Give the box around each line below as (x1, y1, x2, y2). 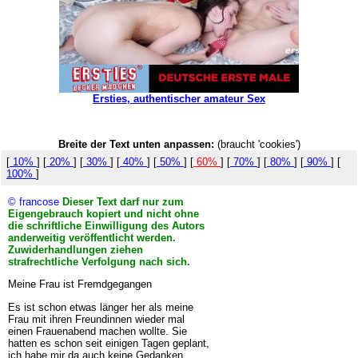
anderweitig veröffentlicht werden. (7, 231, 176, 244)
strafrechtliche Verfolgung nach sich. (7, 255, 190, 268)
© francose (7, 195, 59, 208)
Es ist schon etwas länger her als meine (7, 300, 193, 313)
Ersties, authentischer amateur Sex (93, 92, 265, 105)
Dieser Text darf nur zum (62, 195, 184, 208)
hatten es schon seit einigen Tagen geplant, (7, 336, 209, 349)
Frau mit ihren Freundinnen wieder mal (7, 312, 185, 325)
